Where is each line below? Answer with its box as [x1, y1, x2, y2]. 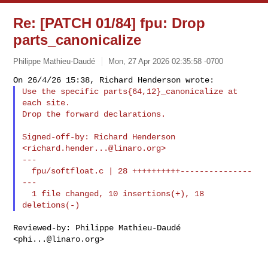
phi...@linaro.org [18, 234, 100, 244]
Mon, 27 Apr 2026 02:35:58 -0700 [108, 56, 224, 66]
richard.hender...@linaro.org [27, 143, 162, 153]
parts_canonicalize [13, 32, 142, 48]
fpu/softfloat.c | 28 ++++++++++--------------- [22, 166, 32, 176]
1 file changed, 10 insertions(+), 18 [22, 188, 32, 199]
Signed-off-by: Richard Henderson [22, 132, 176, 142]
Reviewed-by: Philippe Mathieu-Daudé [13, 223, 181, 233]
